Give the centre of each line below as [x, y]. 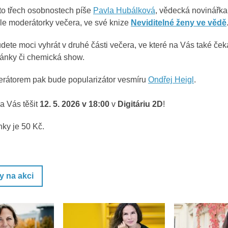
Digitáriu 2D [140, 104]
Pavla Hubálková [124, 10]
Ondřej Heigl [171, 80]
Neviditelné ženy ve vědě [179, 23]
